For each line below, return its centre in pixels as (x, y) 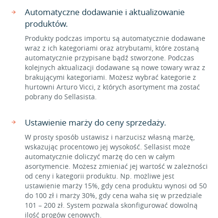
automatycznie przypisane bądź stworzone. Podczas (109, 58)
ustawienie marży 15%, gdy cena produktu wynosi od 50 (116, 186)
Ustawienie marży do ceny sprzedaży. (96, 122)
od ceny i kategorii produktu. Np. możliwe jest (100, 176)
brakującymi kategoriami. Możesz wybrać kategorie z (110, 77)
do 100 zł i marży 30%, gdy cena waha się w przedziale (113, 195)
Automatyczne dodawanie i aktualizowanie (105, 12)
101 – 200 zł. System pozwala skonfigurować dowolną (111, 205)
